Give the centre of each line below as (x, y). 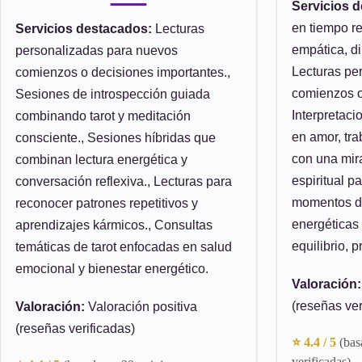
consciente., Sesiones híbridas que (116, 138)
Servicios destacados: (84, 29)
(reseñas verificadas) (75, 328)
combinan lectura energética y (101, 160)
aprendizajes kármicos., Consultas (114, 225)
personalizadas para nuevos (97, 51)
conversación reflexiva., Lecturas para (124, 181)
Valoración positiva (141, 307)
